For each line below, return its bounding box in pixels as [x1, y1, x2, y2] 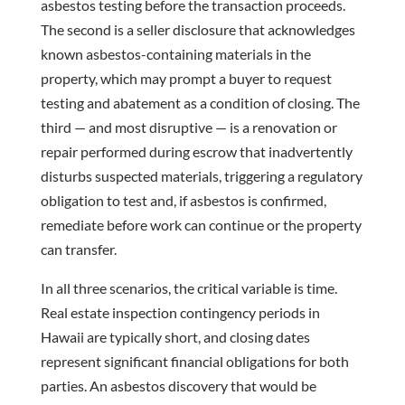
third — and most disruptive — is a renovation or [40, 118, 337, 136]
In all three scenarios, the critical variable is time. [40, 278, 337, 297]
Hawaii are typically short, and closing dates [40, 327, 310, 345]
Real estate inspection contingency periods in [40, 303, 320, 321]
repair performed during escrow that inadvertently [40, 142, 353, 160]
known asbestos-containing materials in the [40, 44, 311, 62]
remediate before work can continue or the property [40, 215, 362, 233]
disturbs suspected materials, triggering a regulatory [40, 166, 363, 184]
